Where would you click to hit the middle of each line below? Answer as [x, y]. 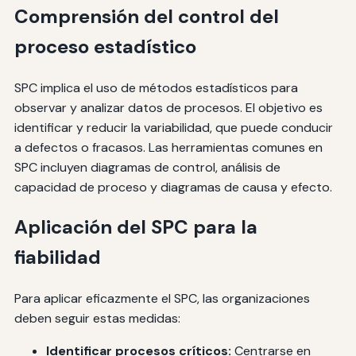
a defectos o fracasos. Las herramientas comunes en [168, 147]
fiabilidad [57, 257]
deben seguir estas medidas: [97, 319]
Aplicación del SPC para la [135, 227]
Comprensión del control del [146, 16]
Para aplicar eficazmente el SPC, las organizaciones [162, 299]
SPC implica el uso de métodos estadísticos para [156, 87]
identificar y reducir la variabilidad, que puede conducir [173, 127]
